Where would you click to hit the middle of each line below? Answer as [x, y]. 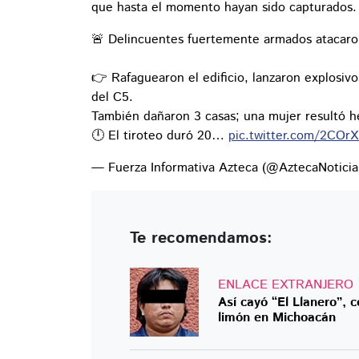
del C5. [112, 98]
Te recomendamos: [201, 239]
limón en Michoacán [277, 318]
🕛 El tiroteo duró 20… [160, 136]
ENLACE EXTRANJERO [286, 285]
